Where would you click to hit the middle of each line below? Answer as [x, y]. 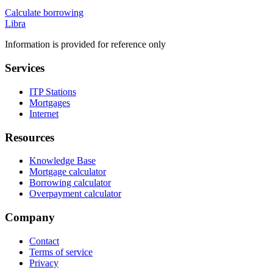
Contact [44, 241]
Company [30, 217]
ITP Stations [53, 91]
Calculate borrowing [44, 13]
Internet [44, 113]
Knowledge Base [62, 161]
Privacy [44, 263]
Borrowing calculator [70, 183]
